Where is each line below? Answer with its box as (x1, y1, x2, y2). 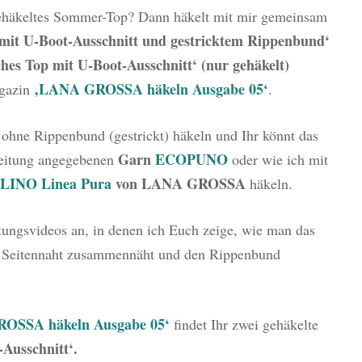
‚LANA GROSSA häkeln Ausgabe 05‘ (33, 78, 268, 100)
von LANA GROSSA (115, 173, 246, 195)
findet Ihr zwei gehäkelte (173, 314, 318, 335)
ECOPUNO (154, 149, 228, 170)
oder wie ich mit (231, 149, 328, 170)
